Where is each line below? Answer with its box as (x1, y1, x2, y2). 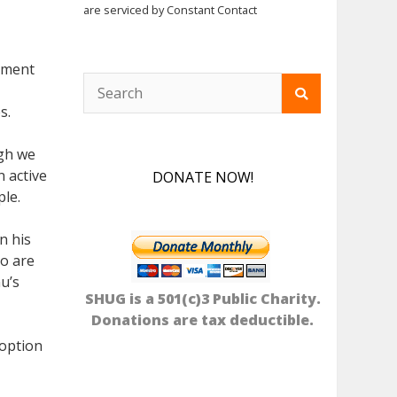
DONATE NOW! (152, 167, 253, 188)
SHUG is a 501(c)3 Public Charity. (84, 289, 321, 309)
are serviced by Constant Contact (82, 2, 257, 19)
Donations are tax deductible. (91, 310, 315, 331)
